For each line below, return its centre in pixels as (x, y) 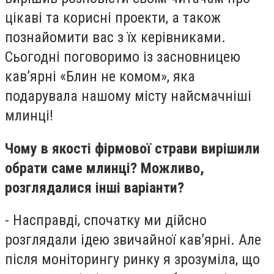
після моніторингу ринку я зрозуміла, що (132, 260)
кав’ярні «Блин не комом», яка (100, 76)
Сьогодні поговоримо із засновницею (123, 57)
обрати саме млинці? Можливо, (105, 168)
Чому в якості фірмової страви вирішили (132, 148)
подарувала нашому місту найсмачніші (128, 96)
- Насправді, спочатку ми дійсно (106, 220)
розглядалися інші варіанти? (94, 187)
